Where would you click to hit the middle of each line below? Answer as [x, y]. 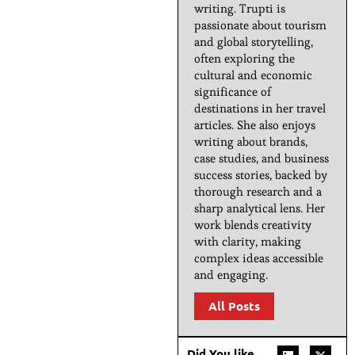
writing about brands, [251, 141]
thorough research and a [258, 191]
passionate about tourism [260, 25]
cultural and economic [253, 74]
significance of [233, 91]
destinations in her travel [260, 108]
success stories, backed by [261, 174]
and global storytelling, [254, 41]
